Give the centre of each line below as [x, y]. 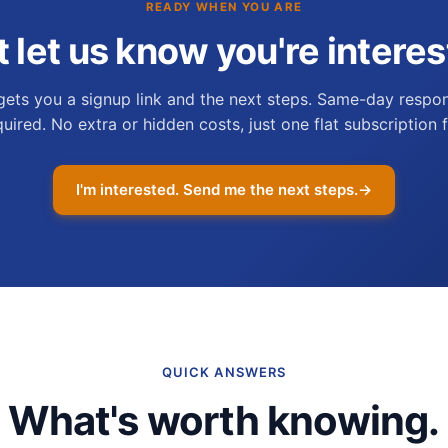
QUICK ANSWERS [224, 372]
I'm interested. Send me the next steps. [217, 189]
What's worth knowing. [224, 420]
